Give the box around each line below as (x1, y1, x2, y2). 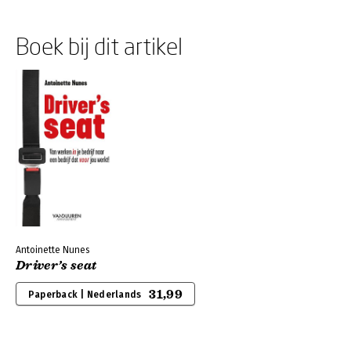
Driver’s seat (16, 258, 97, 273)
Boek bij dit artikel (16, 32, 183, 60)
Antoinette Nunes (16, 244, 89, 255)
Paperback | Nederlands (28, 289, 142, 300)
